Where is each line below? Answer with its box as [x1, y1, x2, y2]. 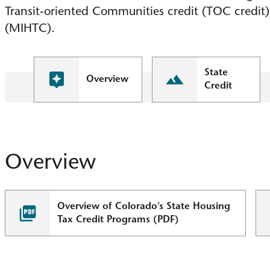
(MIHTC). [5, 23, 55, 35]
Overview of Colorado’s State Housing [57, 201, 231, 212]
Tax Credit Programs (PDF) [57, 215, 180, 225]
